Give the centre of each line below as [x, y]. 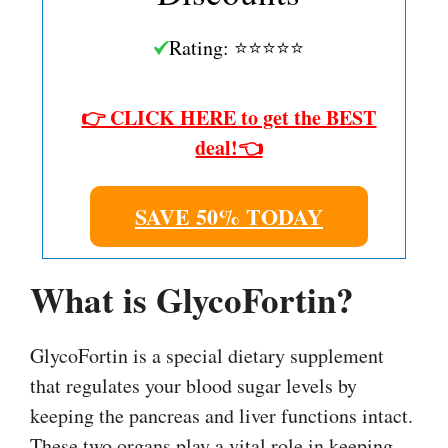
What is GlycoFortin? [192, 299]
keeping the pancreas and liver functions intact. [221, 415]
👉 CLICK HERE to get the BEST [229, 117]
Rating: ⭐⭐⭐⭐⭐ [236, 47]
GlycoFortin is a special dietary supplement [207, 355]
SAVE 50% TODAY [228, 216]
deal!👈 [229, 147]
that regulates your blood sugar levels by [193, 385]
